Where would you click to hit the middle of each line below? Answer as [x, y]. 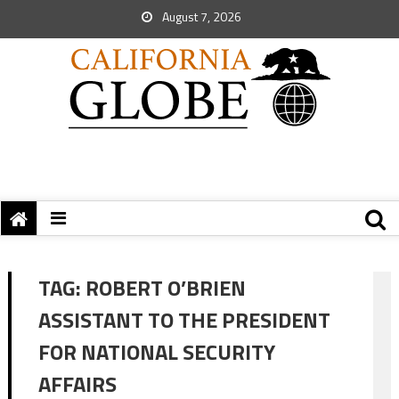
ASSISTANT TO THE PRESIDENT [184, 320]
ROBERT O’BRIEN [165, 288]
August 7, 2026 [200, 16]
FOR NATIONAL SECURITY [156, 352]
